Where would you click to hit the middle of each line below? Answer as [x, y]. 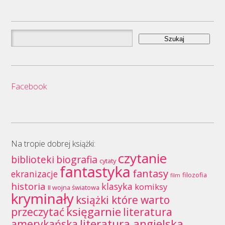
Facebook [29, 87]
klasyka [117, 187]
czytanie [142, 158]
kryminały [42, 199]
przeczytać [37, 212]
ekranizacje [34, 174]
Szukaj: [23, 35]
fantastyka [95, 172]
